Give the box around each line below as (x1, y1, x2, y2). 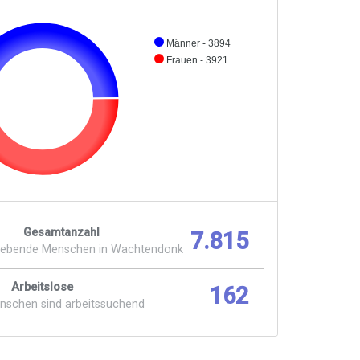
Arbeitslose (11, 280, 74, 295)
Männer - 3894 (166, 38, 231, 49)
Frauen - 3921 (166, 55, 229, 66)
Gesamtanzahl (23, 226, 100, 240)
